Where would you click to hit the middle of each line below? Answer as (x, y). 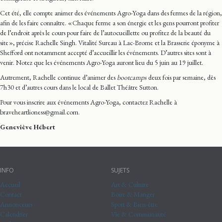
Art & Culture (130, 184)
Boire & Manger (133, 194)
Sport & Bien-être (134, 204)
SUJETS (120, 170)
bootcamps (131, 77)
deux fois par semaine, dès (181, 77)
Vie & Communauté (139, 214)
